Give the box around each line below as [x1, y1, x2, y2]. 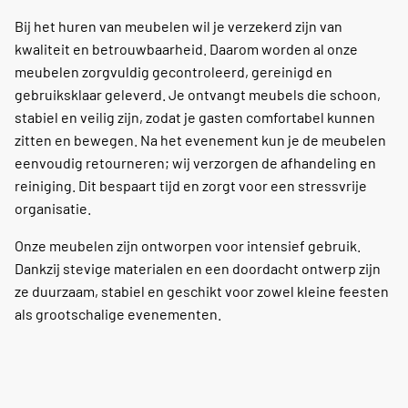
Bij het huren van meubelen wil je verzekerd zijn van [15, 17, 342, 36]
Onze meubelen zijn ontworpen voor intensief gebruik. [15, 237, 361, 255]
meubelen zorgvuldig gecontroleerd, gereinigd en [15, 63, 332, 81]
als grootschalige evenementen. [15, 305, 221, 323]
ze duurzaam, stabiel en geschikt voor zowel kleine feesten [15, 282, 389, 301]
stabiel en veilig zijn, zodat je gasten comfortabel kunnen [15, 108, 375, 127]
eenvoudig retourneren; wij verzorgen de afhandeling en [15, 154, 376, 172]
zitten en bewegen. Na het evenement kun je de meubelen [15, 131, 386, 149]
